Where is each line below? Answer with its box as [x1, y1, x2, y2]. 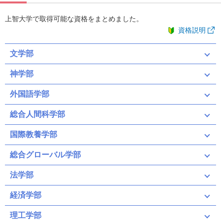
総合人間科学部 [10, 110, 65, 118]
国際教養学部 [10, 130, 57, 139]
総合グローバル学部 [10, 150, 81, 159]
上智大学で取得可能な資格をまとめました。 [5, 15, 143, 23]
